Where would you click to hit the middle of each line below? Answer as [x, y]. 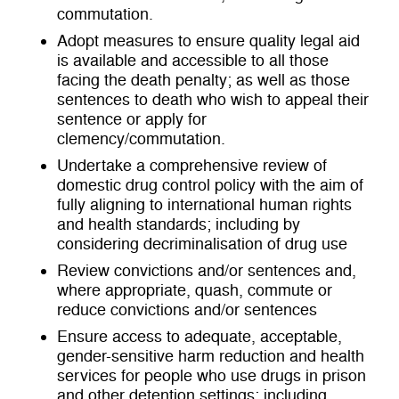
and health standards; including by [179, 225]
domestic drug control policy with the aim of [210, 186]
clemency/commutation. [141, 139]
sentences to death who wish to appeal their [213, 100]
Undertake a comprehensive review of [192, 166]
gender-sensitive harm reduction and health [211, 357]
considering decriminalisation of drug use [202, 244]
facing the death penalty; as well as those [204, 81]
